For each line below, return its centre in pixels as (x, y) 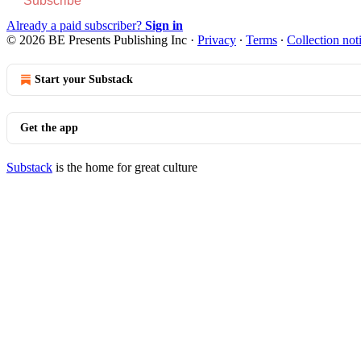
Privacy (217, 39)
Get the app (49, 127)
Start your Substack (84, 79)
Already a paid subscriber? (76, 25)
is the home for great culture (125, 167)
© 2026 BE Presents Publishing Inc (97, 39)
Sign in (164, 25)
